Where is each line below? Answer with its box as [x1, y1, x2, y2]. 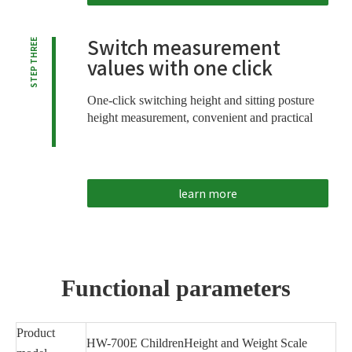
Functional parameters [61, 274, 291, 301]
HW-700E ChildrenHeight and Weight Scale [86, 335, 307, 350]
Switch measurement [86, 32, 280, 60]
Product [16, 325, 55, 339]
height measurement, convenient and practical [86, 110, 313, 124]
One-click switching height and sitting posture [86, 93, 314, 107]
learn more [178, 185, 237, 201]
